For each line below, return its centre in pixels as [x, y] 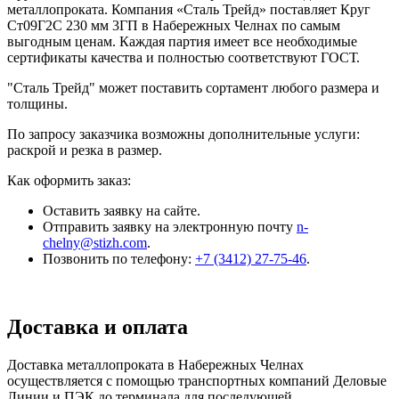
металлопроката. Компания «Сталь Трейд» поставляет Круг [189, 10]
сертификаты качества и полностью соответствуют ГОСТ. [183, 58]
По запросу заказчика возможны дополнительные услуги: [183, 134]
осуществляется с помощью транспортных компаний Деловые [197, 381]
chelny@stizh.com [95, 243]
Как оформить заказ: [69, 181]
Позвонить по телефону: [119, 259]
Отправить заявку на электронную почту [170, 227]
